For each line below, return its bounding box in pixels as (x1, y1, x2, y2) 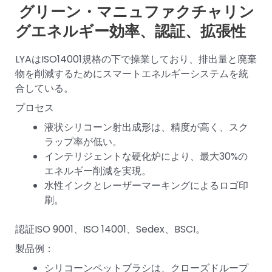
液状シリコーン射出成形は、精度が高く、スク (44, 120, 248, 134)
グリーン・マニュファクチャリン (15, 1, 254, 23)
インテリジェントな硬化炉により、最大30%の (44, 149, 248, 163)
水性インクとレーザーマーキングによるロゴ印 (44, 178, 248, 192)
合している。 (15, 81, 73, 95)
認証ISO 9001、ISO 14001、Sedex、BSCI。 (15, 222, 205, 236)
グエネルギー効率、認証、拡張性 (15, 21, 246, 42)
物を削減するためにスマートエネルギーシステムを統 (15, 66, 248, 81)
